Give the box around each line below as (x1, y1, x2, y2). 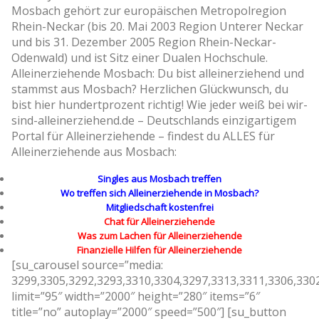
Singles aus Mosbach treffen (98, 172, 221, 185)
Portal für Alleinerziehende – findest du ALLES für (11, 127, 275, 144)
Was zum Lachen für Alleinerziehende (77, 229, 242, 242)
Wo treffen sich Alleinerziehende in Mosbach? (61, 186, 258, 199)
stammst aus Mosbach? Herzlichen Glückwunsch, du (11, 80, 288, 97)
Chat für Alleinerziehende (104, 214, 215, 228)
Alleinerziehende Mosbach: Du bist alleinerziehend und (11, 65, 304, 81)
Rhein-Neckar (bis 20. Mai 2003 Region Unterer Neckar (11, 18, 303, 34)
